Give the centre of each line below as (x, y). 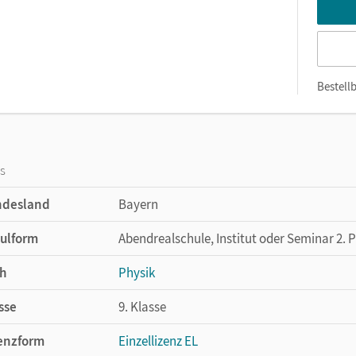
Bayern (138, 204)
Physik (137, 273)
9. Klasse (142, 307)
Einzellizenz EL (158, 341)
